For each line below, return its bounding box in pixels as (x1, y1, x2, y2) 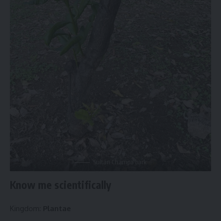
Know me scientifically (10, 178, 111, 191)
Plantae (43, 204, 71, 214)
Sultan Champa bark (93, 157, 147, 166)
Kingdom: (10, 204, 43, 214)
